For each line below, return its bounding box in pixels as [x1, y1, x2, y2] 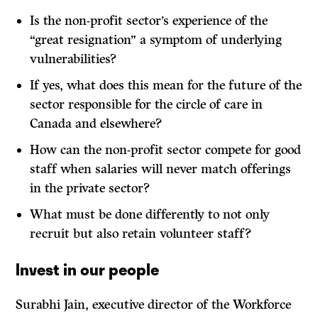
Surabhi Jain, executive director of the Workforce [16, 297, 292, 313]
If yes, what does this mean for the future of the [30, 77, 302, 94]
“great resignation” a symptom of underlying [30, 32, 283, 48]
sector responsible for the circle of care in [30, 97, 263, 113]
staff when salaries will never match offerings [30, 161, 292, 177]
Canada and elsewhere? [30, 116, 163, 132]
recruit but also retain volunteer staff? [30, 226, 252, 242]
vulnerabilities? [30, 51, 117, 67]
